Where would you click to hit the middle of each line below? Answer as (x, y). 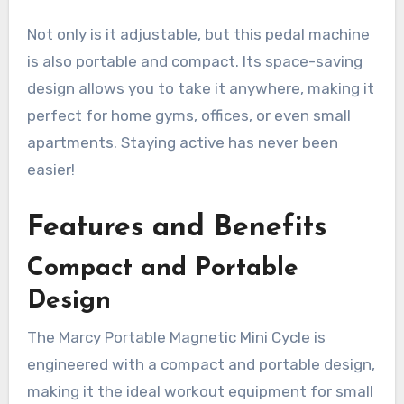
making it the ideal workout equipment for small (200, 391)
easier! (50, 170)
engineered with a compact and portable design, (201, 364)
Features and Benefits (176, 229)
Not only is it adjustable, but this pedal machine (198, 35)
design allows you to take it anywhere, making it (200, 89)
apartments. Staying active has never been (182, 143)
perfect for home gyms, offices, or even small (188, 116)
